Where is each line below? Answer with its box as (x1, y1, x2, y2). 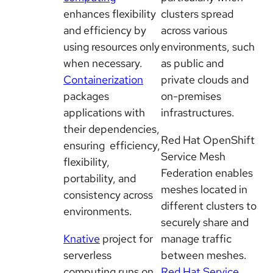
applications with (63, 105, 145, 120)
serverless (63, 248, 112, 263)
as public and (161, 56, 224, 71)
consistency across (63, 188, 153, 202)
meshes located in (161, 182, 247, 197)
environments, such (161, 40, 255, 54)
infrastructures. (161, 105, 235, 120)
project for (100, 232, 153, 246)
